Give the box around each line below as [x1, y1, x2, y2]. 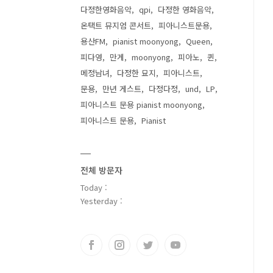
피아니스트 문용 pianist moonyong [80, 99, 202, 110]
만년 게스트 [102, 83, 141, 94]
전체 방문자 [80, 164, 122, 176]
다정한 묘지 [117, 67, 156, 79]
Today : [80, 182, 107, 193]
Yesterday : [80, 195, 122, 207]
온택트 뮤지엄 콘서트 [80, 19, 151, 31]
